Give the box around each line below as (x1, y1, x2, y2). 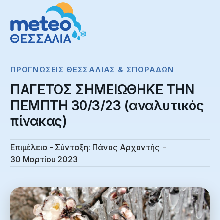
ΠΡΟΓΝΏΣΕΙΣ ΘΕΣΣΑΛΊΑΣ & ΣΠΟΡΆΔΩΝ (10, 65, 174, 75)
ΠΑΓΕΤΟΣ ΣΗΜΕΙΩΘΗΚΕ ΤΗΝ (10, 82, 194, 98)
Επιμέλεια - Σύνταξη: (10, 142, 90, 153)
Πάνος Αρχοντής (92, 142, 160, 153)
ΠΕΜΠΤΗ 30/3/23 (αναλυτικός (10, 97, 204, 114)
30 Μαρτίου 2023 (10, 154, 78, 165)
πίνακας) (10, 113, 67, 130)
